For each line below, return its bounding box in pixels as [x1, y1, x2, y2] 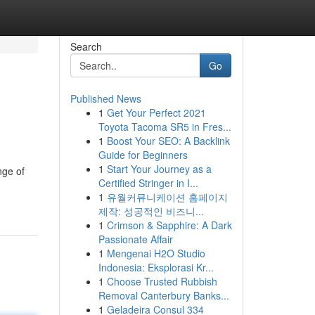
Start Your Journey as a [106, 162, 212, 176]
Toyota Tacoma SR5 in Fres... [98, 120, 231, 134]
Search [70, 39, 102, 53]
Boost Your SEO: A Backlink [106, 134, 230, 148]
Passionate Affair [98, 232, 173, 246]
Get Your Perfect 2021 [106, 105, 206, 120]
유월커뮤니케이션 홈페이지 [106, 190, 228, 204]
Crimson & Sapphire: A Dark [106, 218, 232, 232]
